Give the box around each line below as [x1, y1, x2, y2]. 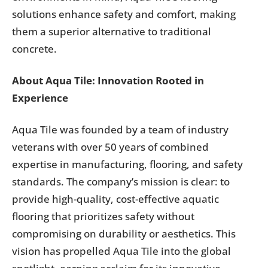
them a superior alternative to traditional [12, 25, 211, 38]
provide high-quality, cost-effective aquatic [12, 192, 219, 206]
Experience [12, 91, 68, 105]
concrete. [12, 42, 57, 56]
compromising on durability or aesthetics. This [12, 227, 236, 240]
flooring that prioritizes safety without [12, 209, 194, 223]
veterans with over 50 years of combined [12, 140, 209, 154]
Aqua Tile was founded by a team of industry [12, 123, 229, 136]
